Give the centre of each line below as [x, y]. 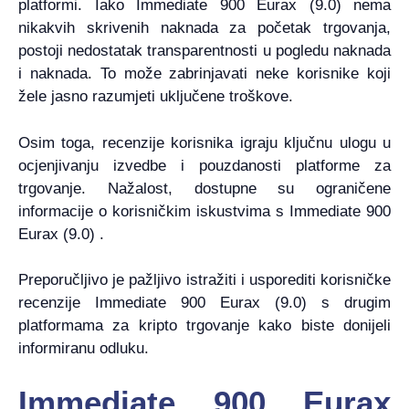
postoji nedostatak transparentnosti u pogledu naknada [204, 51]
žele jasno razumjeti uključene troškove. [156, 97]
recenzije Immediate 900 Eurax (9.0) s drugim [204, 303]
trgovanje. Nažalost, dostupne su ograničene [204, 188]
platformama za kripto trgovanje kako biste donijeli [204, 326]
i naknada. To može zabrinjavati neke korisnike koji [204, 74]
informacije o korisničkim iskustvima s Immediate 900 [204, 211]
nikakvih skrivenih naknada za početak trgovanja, [204, 28]
